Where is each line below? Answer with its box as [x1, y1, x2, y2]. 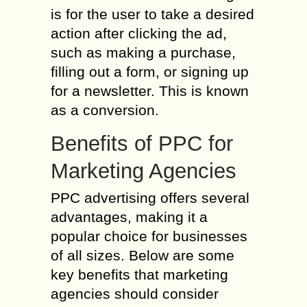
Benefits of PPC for [51, 132, 233, 156]
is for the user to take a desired [51, 6, 254, 22]
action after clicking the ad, [51, 25, 227, 41]
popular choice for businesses [51, 228, 247, 244]
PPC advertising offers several [51, 190, 249, 206]
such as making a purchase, [51, 45, 236, 60]
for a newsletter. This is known [51, 83, 249, 99]
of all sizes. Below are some [51, 247, 234, 263]
